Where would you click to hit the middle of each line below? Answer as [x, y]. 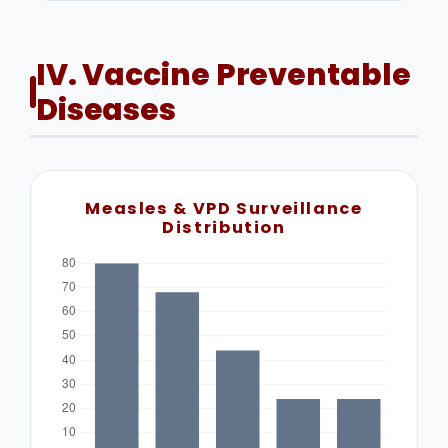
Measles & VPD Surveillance [224, 209]
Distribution [224, 228]
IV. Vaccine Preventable [223, 75]
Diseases [106, 110]
